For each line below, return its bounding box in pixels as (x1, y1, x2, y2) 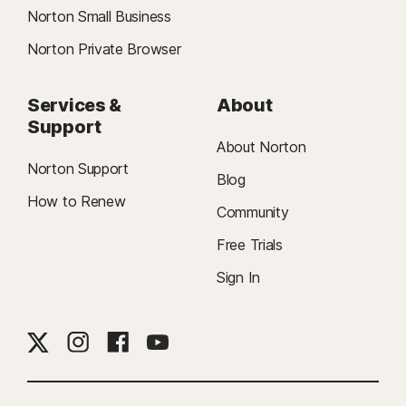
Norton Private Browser (27, 39, 181, 58)
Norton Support (27, 159, 129, 178)
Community (217, 202, 289, 221)
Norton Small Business (27, 6, 171, 25)
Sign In (217, 267, 260, 286)
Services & (27, 93, 121, 116)
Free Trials (217, 235, 283, 254)
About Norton (217, 137, 306, 156)
